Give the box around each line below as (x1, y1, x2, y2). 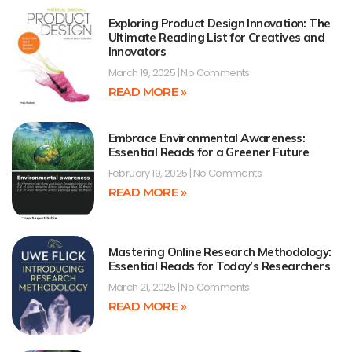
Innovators (108, 44, 167, 60)
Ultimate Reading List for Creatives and (108, 30, 325, 46)
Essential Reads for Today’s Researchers (108, 258, 331, 274)
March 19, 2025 (108, 65, 178, 81)
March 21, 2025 (108, 280, 178, 295)
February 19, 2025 (108, 165, 189, 181)
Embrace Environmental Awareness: (108, 130, 306, 145)
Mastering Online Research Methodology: (108, 244, 332, 260)
